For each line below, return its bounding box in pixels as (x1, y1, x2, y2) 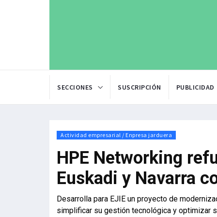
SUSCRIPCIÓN (118, 83, 161, 92)
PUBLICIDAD (176, 83, 215, 92)
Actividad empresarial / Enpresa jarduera (61, 131, 172, 139)
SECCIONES (57, 83, 93, 92)
